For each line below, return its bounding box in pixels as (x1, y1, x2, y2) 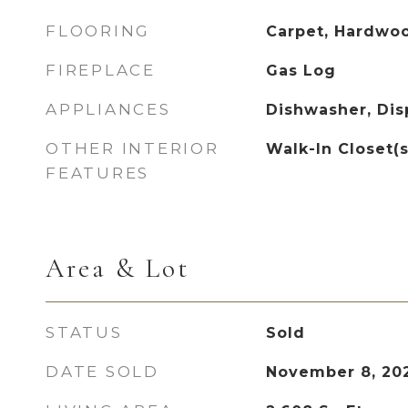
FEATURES (46, 164, 149, 182)
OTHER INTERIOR (46, 139, 219, 158)
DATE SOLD (46, 362, 159, 381)
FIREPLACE (46, 61, 156, 79)
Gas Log (265, 62, 336, 79)
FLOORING (46, 22, 150, 40)
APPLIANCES (46, 100, 171, 118)
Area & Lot (46, 252, 189, 284)
